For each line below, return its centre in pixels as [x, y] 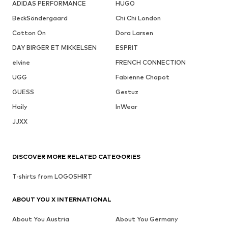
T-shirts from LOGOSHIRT [52, 176]
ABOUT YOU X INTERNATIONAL [62, 199]
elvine [21, 62]
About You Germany [147, 219]
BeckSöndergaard [40, 18]
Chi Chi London [138, 18]
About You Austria [41, 219]
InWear [126, 106]
